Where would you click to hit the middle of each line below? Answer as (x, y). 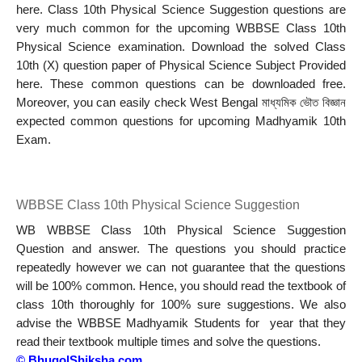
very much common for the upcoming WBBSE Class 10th (181, 29)
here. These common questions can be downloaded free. (181, 84)
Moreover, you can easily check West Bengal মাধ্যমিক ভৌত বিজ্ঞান (181, 103)
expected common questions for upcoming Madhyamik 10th (181, 122)
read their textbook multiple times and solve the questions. (168, 341)
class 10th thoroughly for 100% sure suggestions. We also (181, 304)
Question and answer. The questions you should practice (181, 248)
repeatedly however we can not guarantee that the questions (181, 267)
